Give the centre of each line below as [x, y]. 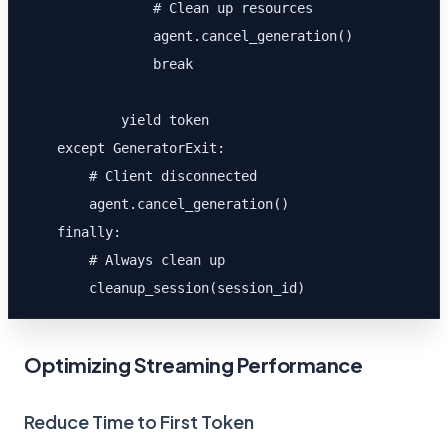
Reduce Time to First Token [139, 421]
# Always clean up [125, 260]
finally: [73, 232]
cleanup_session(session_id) [165, 288]
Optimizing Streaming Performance [193, 364]
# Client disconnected [141, 176]
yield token [117, 120]
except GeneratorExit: [125, 148]
